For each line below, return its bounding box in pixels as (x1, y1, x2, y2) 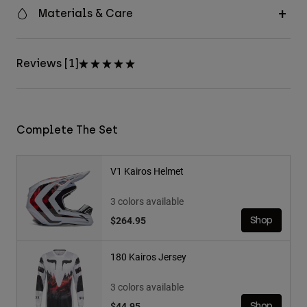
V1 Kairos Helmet (110, 164, 184, 178)
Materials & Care (38, 7, 133, 21)
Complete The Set (16, 123, 118, 137)
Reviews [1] (16, 57, 79, 71)
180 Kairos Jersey (110, 250, 186, 264)
